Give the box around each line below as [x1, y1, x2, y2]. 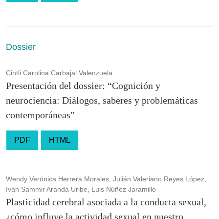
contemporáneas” [6, 109, 75, 120]
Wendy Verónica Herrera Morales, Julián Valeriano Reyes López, [6, 175, 206, 183]
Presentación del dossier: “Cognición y [6, 80, 160, 91]
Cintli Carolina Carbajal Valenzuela [6, 68, 112, 77]
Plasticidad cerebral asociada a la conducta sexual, [6, 196, 206, 207]
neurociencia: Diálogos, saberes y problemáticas [6, 94, 198, 106]
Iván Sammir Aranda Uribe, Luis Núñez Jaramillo [6, 185, 156, 193]
